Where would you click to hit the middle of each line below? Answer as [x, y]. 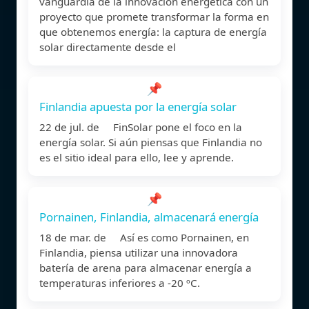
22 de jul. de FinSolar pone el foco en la [141, 127]
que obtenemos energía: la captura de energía [153, 31]
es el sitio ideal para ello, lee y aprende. [137, 157]
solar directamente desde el [108, 47]
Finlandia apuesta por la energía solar [138, 106]
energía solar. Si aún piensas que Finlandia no [151, 142]
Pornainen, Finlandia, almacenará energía [149, 217]
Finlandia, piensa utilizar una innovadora [139, 252]
